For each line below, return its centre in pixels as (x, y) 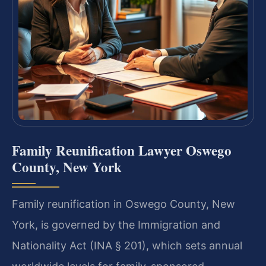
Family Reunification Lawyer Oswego (122, 150)
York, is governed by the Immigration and (116, 224)
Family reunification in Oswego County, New (123, 204)
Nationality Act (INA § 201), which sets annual (127, 245)
